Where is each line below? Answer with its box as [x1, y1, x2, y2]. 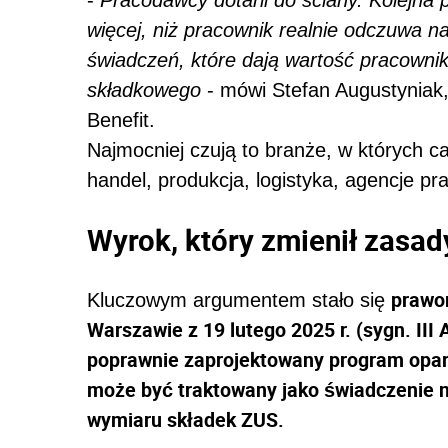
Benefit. [87, 109, 155, 132]
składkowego [87, 79, 201, 102]
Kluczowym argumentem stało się [87, 288, 391, 311]
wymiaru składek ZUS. [87, 405, 284, 433]
